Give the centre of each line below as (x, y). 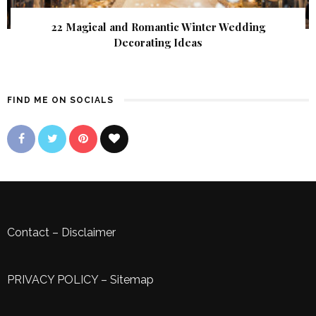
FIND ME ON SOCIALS (60, 101)
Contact (28, 233)
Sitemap (132, 280)
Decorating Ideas (158, 43)
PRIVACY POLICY (53, 280)
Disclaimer (89, 233)
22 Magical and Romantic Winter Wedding (158, 27)
